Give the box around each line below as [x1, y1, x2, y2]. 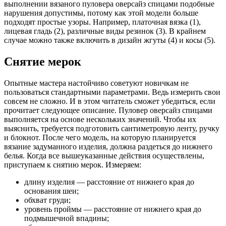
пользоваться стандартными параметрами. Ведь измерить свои [4, 87, 220, 96]
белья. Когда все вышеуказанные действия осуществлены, [4, 151, 204, 160]
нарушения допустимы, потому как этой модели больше [4, 9, 198, 18]
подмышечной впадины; [24, 213, 109, 222]
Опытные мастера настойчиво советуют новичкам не [4, 78, 189, 87]
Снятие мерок [4, 55, 81, 69]
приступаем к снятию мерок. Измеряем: [4, 160, 141, 169]
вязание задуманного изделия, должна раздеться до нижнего [4, 142, 212, 151]
